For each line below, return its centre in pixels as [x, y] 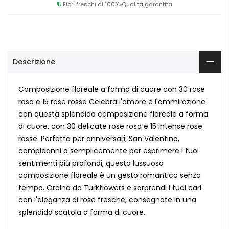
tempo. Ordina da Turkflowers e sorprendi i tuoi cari [110, 188]
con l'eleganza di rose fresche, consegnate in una [107, 200]
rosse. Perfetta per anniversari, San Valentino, [99, 139]
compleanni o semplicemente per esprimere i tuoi [109, 151]
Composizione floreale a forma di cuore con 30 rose [112, 90]
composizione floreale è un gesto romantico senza [110, 176]
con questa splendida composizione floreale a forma [113, 114]
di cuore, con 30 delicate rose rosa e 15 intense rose [110, 127]
